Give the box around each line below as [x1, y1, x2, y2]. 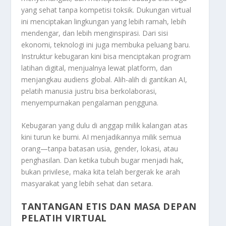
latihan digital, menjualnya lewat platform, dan [21, 63, 173, 73]
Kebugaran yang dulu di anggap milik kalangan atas [21, 121, 188, 131]
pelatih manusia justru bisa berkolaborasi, [21, 86, 157, 96]
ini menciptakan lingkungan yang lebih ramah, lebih [21, 17, 187, 27]
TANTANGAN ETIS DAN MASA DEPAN [21, 200, 197, 212]
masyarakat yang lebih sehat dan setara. [21, 179, 153, 189]
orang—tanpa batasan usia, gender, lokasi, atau [21, 144, 179, 154]
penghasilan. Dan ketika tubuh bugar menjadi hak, [21, 155, 184, 165]
